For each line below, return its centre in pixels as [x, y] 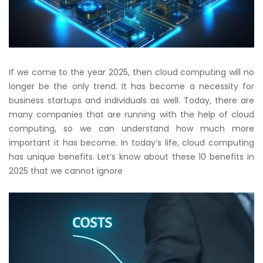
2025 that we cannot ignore [66, 171]
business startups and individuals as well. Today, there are [131, 100]
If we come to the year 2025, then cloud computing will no [131, 72]
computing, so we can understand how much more [131, 128]
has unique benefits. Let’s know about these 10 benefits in [131, 156]
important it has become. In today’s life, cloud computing [131, 142]
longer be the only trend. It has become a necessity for [131, 86]
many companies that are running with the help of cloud [131, 114]
